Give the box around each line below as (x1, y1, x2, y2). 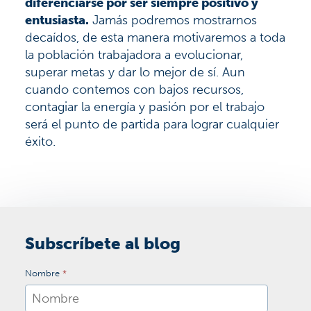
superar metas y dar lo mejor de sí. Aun (25, 65, 245, 81)
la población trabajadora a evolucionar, (25, 47, 243, 63)
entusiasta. (25, 12, 89, 28)
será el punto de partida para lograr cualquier (25, 117, 279, 133)
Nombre (25, 268, 62, 279)
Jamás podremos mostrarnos (89, 12, 257, 28)
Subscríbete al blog (25, 233, 180, 254)
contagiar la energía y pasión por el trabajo (25, 99, 264, 115)
